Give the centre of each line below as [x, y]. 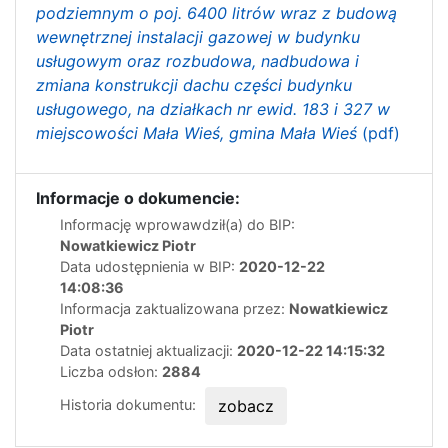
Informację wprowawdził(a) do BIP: [177, 225]
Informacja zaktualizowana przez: [174, 309]
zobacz [246, 406]
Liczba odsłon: [111, 372]
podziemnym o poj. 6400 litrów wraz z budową [216, 13]
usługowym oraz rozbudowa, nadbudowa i [197, 61]
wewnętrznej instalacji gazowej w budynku [198, 37]
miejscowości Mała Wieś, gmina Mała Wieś [196, 133]
